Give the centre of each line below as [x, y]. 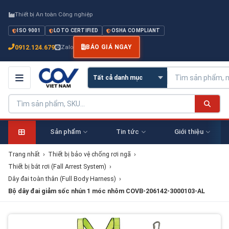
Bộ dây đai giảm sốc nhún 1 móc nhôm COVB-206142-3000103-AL [107, 191]
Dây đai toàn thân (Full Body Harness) [62, 179]
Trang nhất [24, 154]
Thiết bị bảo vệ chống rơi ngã [89, 154]
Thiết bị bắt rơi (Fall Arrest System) [57, 166]
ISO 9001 [29, 30]
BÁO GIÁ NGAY [109, 47]
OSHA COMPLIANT [136, 30]
